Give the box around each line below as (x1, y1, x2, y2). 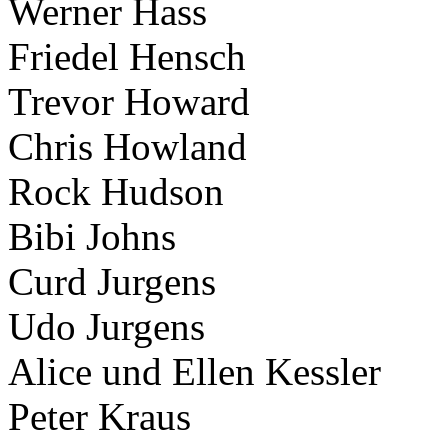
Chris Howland (8, 124, 247, 168)
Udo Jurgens (8, 304, 205, 348)
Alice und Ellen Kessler (8, 349, 381, 393)
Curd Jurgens (8, 259, 216, 303)
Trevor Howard (8, 79, 250, 123)
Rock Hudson (8, 169, 224, 213)
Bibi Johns (8, 214, 176, 258)
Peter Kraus (8, 394, 191, 438)
